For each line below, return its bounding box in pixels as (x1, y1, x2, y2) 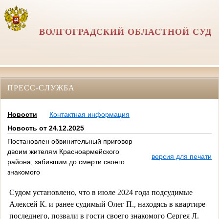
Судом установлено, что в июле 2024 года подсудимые (9, 188, 193, 197)
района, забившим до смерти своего (7, 158, 125, 166)
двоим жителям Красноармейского (7, 148, 119, 156)
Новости (7, 110, 37, 119)
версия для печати (152, 153, 212, 161)
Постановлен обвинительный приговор (7, 137, 132, 146)
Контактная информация (49, 110, 130, 119)
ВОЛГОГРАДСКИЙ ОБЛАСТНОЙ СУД (39, 27, 212, 37)
